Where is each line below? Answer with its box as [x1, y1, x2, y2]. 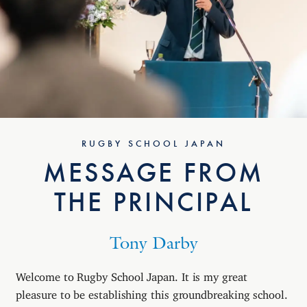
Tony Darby [109, 235, 198, 253]
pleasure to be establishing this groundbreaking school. [16, 288, 288, 297]
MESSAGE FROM [43, 156, 264, 190]
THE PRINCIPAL [53, 186, 254, 219]
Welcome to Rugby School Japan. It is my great [16, 270, 247, 279]
